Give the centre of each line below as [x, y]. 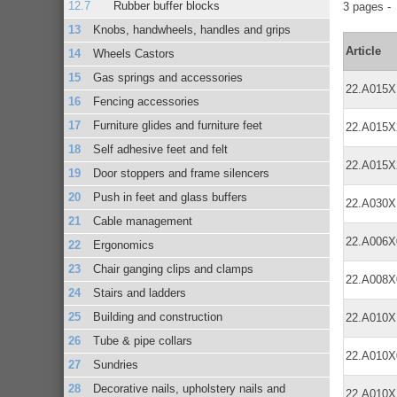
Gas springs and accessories [168, 77]
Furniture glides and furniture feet [178, 125]
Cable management [143, 221]
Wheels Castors [134, 53]
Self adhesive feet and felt [161, 149]
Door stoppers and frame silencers [182, 173]
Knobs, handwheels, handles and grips [192, 29]
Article [363, 51]
